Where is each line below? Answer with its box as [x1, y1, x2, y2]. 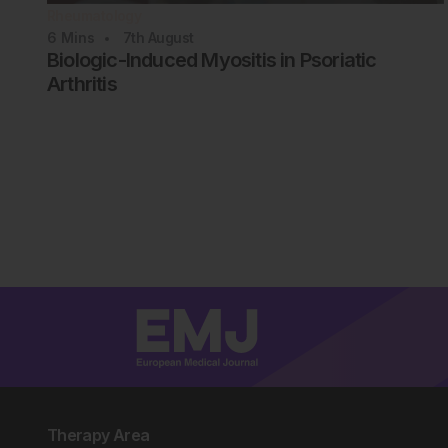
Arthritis [47, 72, 117, 97]
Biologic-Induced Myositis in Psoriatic [47, 48, 377, 73]
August [147, 29, 194, 47]
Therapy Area [47, 425, 150, 445]
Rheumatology [47, 7, 142, 25]
